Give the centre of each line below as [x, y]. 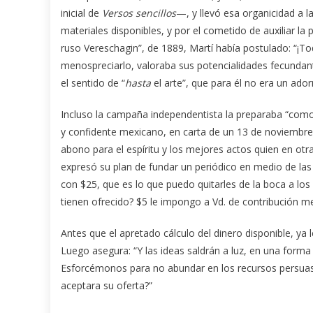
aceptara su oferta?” [107, 285]
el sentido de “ [93, 82]
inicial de [81, 13]
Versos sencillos [139, 13]
